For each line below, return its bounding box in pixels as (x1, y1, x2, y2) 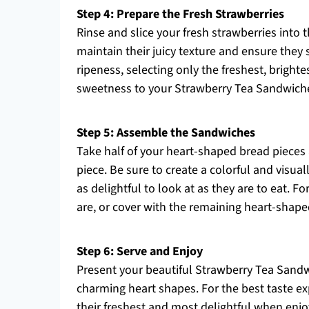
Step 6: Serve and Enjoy (77, 243, 203, 260)
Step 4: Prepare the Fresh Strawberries (77, 6, 284, 23)
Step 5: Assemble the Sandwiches (77, 124, 255, 141)
